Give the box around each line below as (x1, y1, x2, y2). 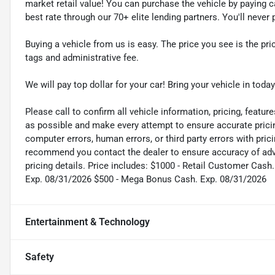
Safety (25, 251, 54, 263)
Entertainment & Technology (25, 216, 150, 228)
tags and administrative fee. (25, 52, 139, 64)
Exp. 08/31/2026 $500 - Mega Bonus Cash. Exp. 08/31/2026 (25, 174, 266, 185)
